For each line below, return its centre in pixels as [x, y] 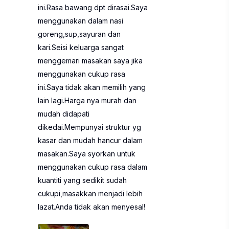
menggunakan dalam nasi [81, 21]
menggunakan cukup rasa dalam [93, 167]
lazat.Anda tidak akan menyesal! [91, 207]
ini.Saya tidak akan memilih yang [92, 87]
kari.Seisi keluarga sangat [81, 47]
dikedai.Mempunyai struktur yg [89, 127]
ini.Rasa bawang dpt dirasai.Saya [93, 7]
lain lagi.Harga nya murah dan [87, 100]
